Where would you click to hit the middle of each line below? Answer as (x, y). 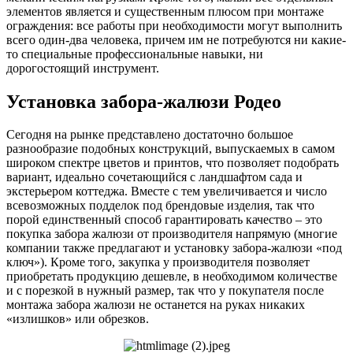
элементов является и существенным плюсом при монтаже (165, 11)
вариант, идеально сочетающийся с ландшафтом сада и (154, 177)
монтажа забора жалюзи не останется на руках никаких (156, 305)
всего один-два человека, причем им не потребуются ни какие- (176, 39)
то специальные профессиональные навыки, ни (135, 54)
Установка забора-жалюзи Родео (144, 101)
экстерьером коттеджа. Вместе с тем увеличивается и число (167, 191)
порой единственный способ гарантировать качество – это (164, 220)
